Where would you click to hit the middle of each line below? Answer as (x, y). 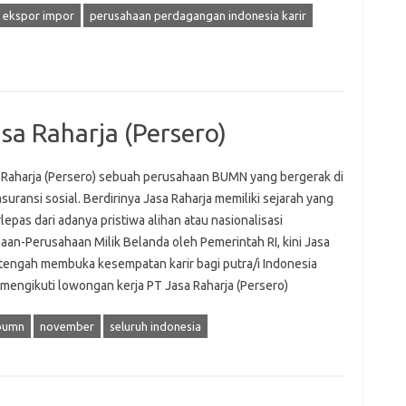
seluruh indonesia (155, 326)
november (67, 326)
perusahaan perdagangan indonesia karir (198, 15)
